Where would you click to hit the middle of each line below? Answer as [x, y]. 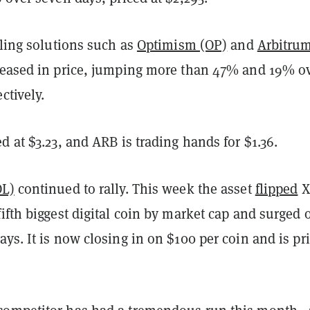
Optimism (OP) [182, 45]
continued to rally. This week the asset [135, 189]
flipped [276, 189]
